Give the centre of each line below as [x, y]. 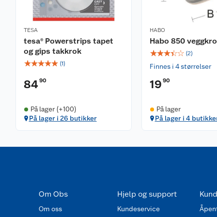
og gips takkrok [53, 51]
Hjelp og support [147, 194]
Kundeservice [138, 209]
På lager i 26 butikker [63, 118]
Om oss [50, 209]
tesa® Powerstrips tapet [69, 41]
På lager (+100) [53, 109]
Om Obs [53, 194]
